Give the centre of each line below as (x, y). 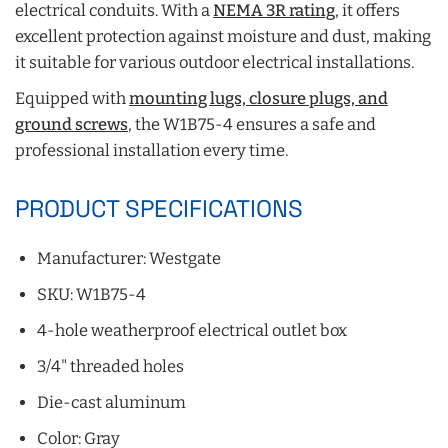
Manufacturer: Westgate (129, 258)
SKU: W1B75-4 (92, 294)
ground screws (72, 124)
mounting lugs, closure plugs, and (259, 98)
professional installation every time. (152, 150)
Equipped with (72, 98)
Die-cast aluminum (112, 402)
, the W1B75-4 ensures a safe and (252, 124)
